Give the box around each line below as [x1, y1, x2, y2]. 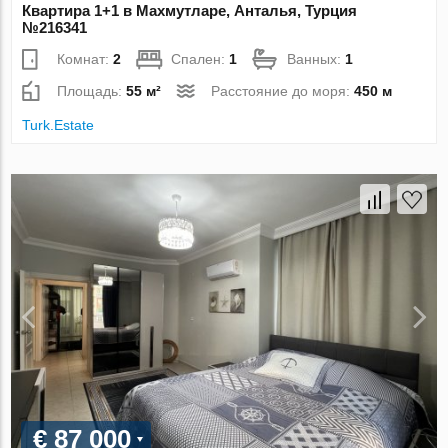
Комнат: [57, 50, 114, 67]
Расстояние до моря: [211, 82, 355, 99]
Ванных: [287, 50, 346, 67]
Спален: [171, 50, 230, 67]
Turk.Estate [22, 116, 95, 133]
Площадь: [57, 82, 127, 99]
